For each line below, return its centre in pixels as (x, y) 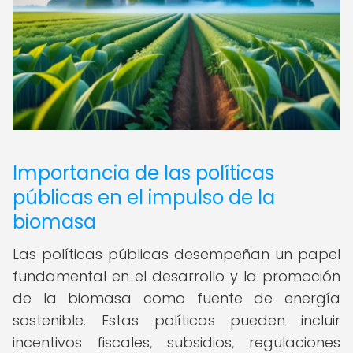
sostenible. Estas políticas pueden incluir (176, 320)
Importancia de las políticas (143, 173)
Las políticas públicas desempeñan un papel (176, 254)
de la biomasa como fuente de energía (176, 298)
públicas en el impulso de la (144, 197)
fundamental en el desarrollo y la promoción (176, 276)
